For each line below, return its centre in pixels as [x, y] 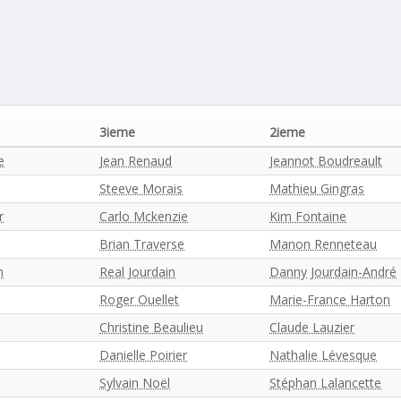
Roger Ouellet [139, 299]
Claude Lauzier [312, 327]
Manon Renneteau [323, 244]
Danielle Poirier [143, 355]
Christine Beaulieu [151, 327]
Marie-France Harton [330, 299]
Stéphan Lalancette [325, 383]
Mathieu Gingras [317, 188]
